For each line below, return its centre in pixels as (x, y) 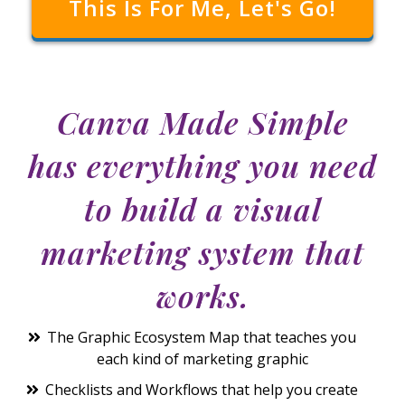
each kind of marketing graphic (202, 358)
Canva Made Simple (202, 122)
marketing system (173, 252)
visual (277, 208)
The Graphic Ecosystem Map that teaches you (202, 337)
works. (202, 295)
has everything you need (202, 165)
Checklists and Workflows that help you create (202, 389)
